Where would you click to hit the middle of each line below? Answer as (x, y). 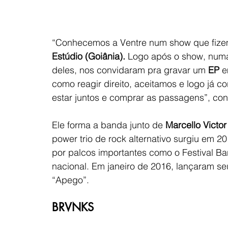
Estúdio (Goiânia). (89, 56)
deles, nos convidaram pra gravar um (130, 70)
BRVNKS (75, 207)
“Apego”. (70, 180)
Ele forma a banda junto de (109, 125)
